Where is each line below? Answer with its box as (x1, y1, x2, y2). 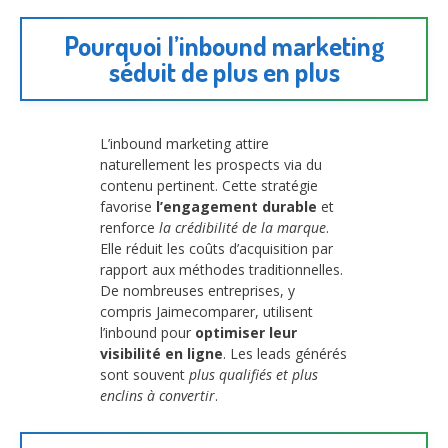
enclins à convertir (100, 385, 215, 405)
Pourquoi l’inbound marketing (63, 28, 385, 62)
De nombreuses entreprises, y (100, 280, 295, 300)
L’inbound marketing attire (100, 133, 269, 153)
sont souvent (100, 364, 189, 384)
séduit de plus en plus (108, 54, 340, 88)
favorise (100, 196, 156, 216)
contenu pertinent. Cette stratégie (100, 175, 318, 195)
